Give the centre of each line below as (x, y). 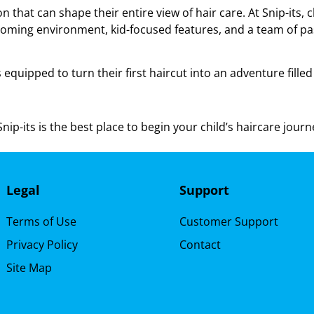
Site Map (29, 268)
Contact (200, 245)
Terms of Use (41, 222)
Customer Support (228, 222)
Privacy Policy (42, 245)
